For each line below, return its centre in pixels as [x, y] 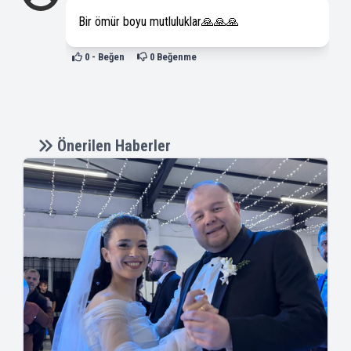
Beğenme [175, 57]
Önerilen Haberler [112, 146]
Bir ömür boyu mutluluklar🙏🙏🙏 [159, 22]
